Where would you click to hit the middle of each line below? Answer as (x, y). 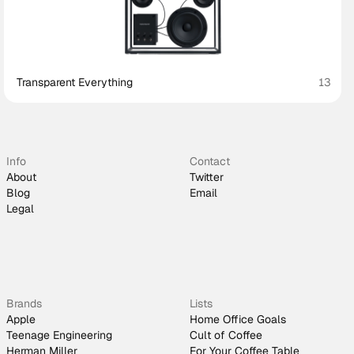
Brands (24, 303)
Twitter (207, 177)
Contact (210, 161)
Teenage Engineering (59, 335)
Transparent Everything (75, 82)
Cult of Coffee (226, 335)
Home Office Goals (238, 319)
